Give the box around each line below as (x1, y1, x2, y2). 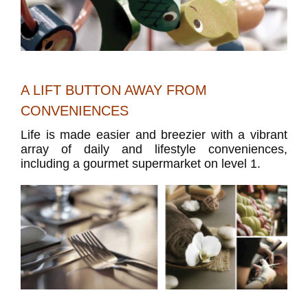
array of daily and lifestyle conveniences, (21, 143, 287, 157)
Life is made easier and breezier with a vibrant (21, 129, 287, 143)
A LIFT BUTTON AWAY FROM (21, 83, 207, 99)
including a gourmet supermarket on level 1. (21, 157, 261, 172)
